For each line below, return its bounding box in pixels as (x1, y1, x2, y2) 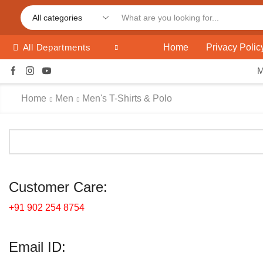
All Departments (22, 42, 91, 52)
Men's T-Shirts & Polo (82, 93, 172, 103)
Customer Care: (9, 179, 107, 195)
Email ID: (9, 239, 66, 255)
